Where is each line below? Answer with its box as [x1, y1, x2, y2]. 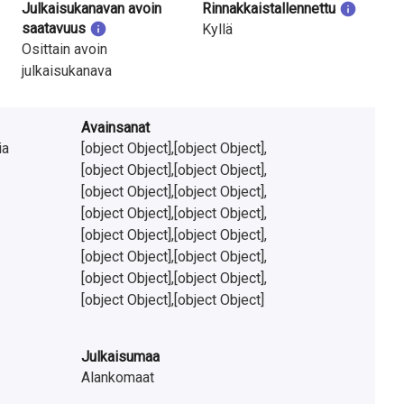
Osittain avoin [21, 41, 107, 59]
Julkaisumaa [81, 348, 161, 366]
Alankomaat [81, 369, 155, 387]
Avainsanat [81, 119, 151, 137]
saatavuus [21, 20, 86, 38]
